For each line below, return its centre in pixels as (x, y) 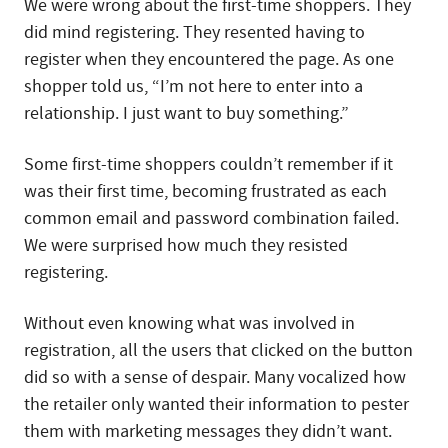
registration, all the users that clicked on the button (218, 350)
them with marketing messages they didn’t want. (208, 431)
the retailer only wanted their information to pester (216, 404)
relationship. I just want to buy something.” (186, 113)
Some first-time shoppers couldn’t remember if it (208, 164)
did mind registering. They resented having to (194, 32)
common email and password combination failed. (211, 218)
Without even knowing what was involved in (189, 323)
